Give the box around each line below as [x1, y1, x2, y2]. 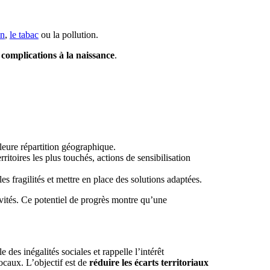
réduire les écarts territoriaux [89, 257, 209, 268]
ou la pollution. [38, 29, 98, 40]
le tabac [9, 29, 39, 40]
